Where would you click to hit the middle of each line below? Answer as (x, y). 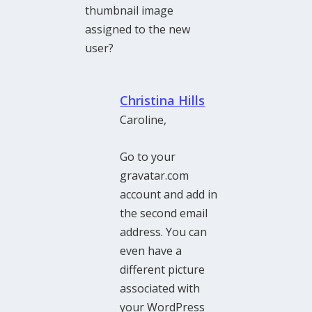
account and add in (169, 195)
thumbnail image (130, 11)
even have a (151, 251)
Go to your (148, 157)
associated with (160, 289)
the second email (164, 213)
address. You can (164, 232)
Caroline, (143, 120)
